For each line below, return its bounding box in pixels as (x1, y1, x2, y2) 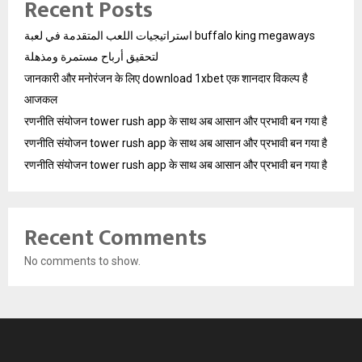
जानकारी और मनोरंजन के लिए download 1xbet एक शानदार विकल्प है (24, 71, 308, 85)
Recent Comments (24, 218, 207, 257)
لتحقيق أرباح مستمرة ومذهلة (24, 49, 158, 63)
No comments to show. (24, 254, 141, 267)
